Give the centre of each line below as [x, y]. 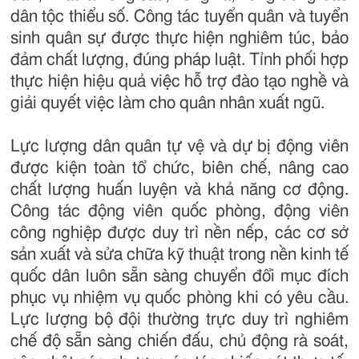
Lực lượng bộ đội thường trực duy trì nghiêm [179, 320]
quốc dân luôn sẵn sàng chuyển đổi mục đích [179, 276]
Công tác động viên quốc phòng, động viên [179, 212]
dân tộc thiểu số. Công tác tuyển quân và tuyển [179, 17]
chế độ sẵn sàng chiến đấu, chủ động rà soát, [179, 341]
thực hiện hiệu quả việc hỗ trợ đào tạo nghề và [179, 82]
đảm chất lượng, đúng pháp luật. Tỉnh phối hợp [179, 60]
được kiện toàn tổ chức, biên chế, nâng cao [179, 168]
